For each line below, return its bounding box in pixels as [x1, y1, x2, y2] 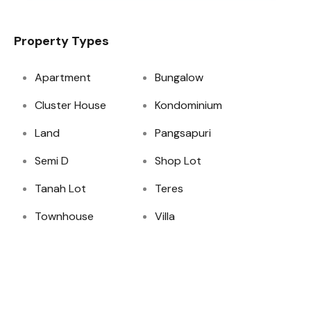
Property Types [14, 33, 110, 49]
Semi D [35, 153, 69, 168]
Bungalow [155, 70, 204, 85]
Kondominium [155, 98, 223, 112]
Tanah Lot [35, 181, 87, 196]
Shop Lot [155, 153, 202, 168]
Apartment [35, 70, 92, 85]
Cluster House [35, 98, 107, 112]
